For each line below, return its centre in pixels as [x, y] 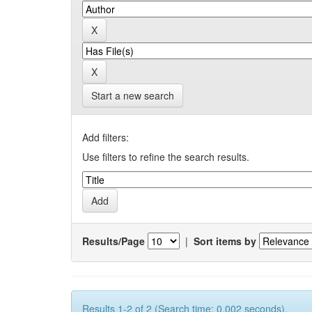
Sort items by [225, 241]
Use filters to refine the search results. [166, 157]
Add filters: [106, 137]
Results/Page [114, 241]
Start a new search [133, 95]
